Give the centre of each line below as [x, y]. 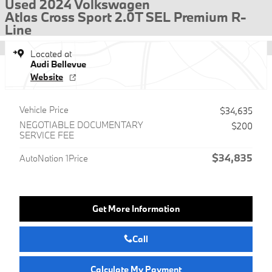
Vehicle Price [44, 110]
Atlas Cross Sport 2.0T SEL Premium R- [126, 17]
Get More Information [136, 209]
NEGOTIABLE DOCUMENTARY [81, 125]
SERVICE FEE [47, 135]
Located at [51, 54]
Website [47, 77]
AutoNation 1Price [54, 158]
